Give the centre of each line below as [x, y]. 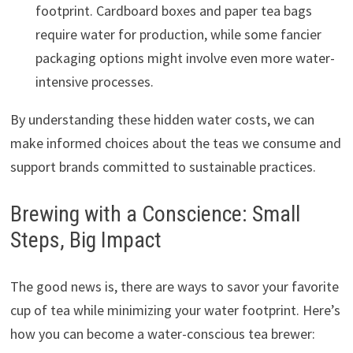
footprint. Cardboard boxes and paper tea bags [173, 11]
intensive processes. [94, 82]
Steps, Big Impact [85, 240]
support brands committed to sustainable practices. [163, 167]
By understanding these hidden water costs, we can [162, 120]
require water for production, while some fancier [178, 35]
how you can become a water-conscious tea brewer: [162, 334]
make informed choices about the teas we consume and [175, 143]
